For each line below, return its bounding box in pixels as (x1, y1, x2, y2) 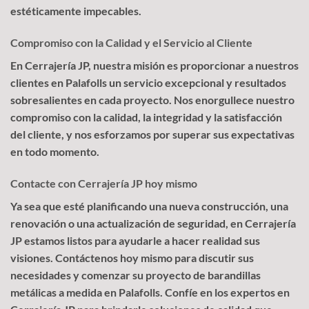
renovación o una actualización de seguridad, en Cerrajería (10, 216, 296, 230)
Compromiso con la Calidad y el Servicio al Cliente (10, 35, 252, 49)
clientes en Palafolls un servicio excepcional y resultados (10, 75, 286, 89)
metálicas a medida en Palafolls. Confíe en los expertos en (10, 285, 290, 299)
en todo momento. (10, 144, 99, 158)
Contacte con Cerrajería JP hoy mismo (10, 176, 197, 190)
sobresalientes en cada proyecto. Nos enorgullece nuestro (10, 92, 295, 106)
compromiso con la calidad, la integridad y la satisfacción (10, 110, 282, 123)
